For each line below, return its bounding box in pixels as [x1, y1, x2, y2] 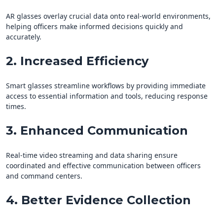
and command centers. [6, 171, 82, 181]
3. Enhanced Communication [6, 123, 188, 138]
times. [6, 102, 26, 111]
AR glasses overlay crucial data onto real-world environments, [6, 11, 211, 21]
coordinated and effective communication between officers [6, 161, 201, 171]
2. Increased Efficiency [6, 54, 148, 69]
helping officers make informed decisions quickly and [6, 22, 183, 32]
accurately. [6, 32, 41, 42]
